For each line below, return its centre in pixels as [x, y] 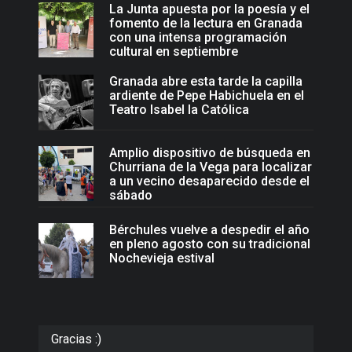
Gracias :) [76, 339]
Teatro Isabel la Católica [179, 110]
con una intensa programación [198, 38]
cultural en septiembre [174, 52]
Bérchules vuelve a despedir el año [209, 230]
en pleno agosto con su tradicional [210, 244]
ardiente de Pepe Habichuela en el [207, 96]
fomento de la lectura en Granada [206, 24]
